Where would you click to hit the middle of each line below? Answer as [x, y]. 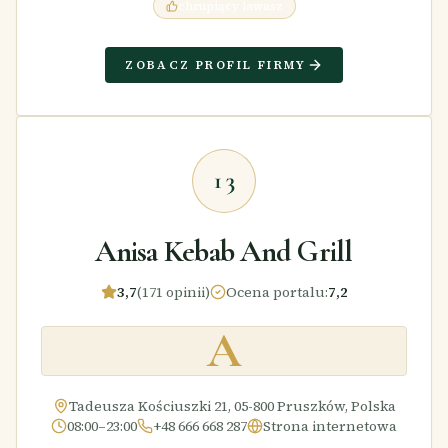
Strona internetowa [330, 425]
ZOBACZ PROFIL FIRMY [216, 64]
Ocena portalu [275, 291]
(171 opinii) [173, 291]
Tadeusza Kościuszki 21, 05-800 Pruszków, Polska [232, 405]
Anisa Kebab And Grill [224, 251]
